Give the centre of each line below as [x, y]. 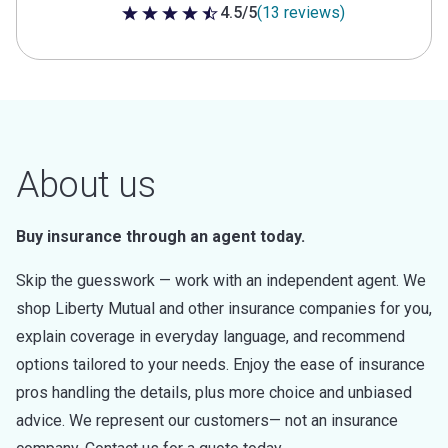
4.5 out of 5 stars [179, 26]
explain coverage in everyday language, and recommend [210, 336]
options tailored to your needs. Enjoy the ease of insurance [220, 364]
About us [85, 185]
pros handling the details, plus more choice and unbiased [214, 392]
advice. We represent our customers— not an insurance [207, 420]
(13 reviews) [300, 12]
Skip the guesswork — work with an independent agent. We [221, 280]
